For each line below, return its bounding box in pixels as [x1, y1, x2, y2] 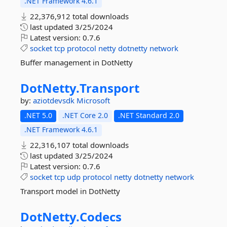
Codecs [80, 208, 122, 225]
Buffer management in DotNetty [20, 57, 133, 67]
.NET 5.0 [24, 110, 52, 120]
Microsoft [77, 95, 110, 105]
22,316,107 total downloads [28, 140, 129, 150]
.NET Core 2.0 [62, 110, 108, 120]
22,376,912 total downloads [28, 11, 129, 21]
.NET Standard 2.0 [118, 110, 179, 120]
